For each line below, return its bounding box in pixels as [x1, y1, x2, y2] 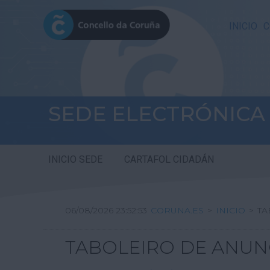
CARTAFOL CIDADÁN [124, 152, 214, 168]
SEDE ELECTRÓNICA [48, 101, 265, 127]
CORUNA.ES [151, 205, 204, 216]
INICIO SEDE [48, 152, 102, 168]
